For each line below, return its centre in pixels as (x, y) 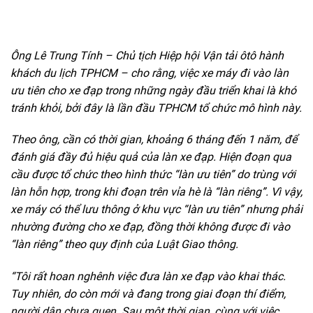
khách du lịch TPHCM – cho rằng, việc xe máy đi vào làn (150, 73)
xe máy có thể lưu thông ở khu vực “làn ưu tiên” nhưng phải (156, 210)
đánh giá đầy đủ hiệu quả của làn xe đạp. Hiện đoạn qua (151, 157)
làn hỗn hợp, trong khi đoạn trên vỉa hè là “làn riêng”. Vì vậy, (156, 192)
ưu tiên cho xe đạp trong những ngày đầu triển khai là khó (153, 90)
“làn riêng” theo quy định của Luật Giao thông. (124, 245)
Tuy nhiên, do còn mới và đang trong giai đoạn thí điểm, (148, 294)
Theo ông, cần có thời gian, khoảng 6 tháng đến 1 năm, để (154, 140)
